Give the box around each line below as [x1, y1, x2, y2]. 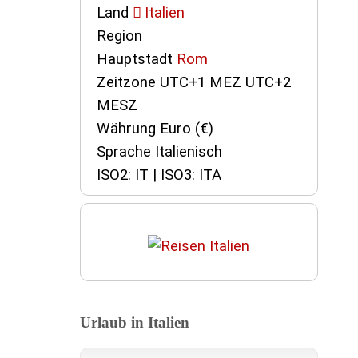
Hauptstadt [96, 50, 177, 69]
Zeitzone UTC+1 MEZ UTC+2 [96, 74, 291, 92]
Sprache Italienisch [96, 143, 222, 161]
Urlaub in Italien [79, 313, 189, 331]
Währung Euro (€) [96, 120, 213, 138]
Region [96, 27, 142, 46]
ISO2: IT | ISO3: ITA [96, 166, 221, 185]
